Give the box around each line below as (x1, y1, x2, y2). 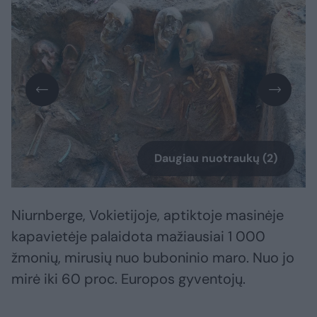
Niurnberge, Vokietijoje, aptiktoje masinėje (11, 206, 284, 225)
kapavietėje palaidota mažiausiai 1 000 (11, 227, 265, 246)
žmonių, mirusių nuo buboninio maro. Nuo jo (11, 248, 294, 267)
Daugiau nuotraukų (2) (154, 151, 277, 166)
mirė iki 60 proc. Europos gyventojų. (11, 270, 246, 289)
